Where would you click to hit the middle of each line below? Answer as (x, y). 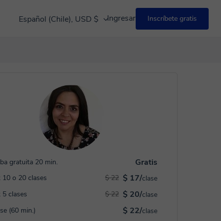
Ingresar (121, 18)
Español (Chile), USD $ (60, 19)
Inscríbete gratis (172, 18)
